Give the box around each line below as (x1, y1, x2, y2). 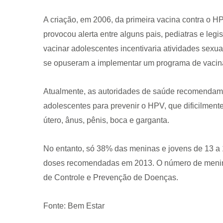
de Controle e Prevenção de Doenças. (43, 173, 178, 182)
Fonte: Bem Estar (43, 202, 105, 211)
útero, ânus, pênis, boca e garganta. (43, 116, 169, 125)
